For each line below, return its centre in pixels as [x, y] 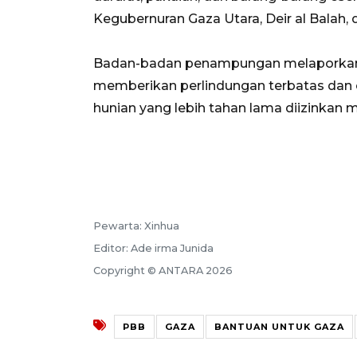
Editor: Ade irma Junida [153, 248]
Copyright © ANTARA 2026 [163, 270]
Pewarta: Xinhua [136, 226]
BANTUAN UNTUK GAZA [279, 326]
